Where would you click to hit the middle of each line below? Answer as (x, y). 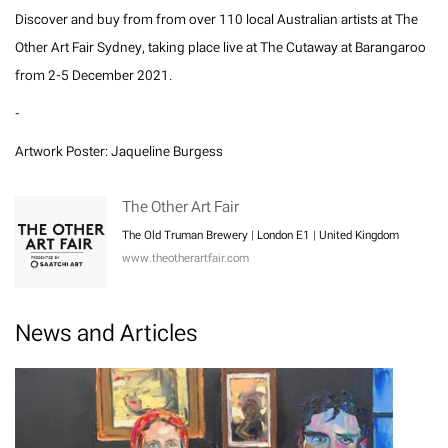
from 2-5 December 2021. (93, 76)
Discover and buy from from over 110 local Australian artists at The (216, 20)
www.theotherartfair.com (185, 258)
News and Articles (106, 333)
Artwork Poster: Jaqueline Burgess (119, 152)
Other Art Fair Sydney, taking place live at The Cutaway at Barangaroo (220, 48)
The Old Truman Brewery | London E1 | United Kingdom (260, 235)
